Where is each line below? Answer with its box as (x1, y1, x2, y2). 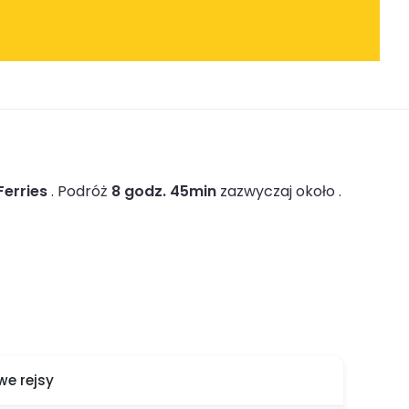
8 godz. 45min (111, 180, 216, 202)
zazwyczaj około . (216, 180, 341, 202)
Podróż (58, 180, 111, 202)
